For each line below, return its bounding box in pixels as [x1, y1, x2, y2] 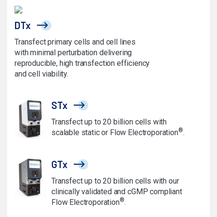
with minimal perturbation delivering [15, 48, 132, 58]
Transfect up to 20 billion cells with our [51, 176, 179, 186]
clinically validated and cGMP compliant [51, 187, 182, 197]
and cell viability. [15, 69, 68, 79]
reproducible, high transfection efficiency [15, 59, 150, 68]
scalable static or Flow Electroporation [51, 128, 178, 138]
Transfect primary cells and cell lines [15, 37, 136, 47]
